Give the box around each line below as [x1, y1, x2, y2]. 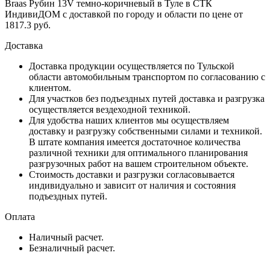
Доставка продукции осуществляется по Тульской [29, 60, 234, 71]
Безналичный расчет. [29, 242, 115, 253]
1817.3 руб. [5, 19, 51, 30]
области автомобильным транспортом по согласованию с [29, 71, 265, 82]
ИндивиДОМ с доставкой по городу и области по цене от [5, 8, 243, 19]
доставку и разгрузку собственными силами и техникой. [29, 125, 262, 136]
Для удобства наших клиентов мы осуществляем [29, 115, 229, 125]
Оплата [5, 211, 35, 222]
